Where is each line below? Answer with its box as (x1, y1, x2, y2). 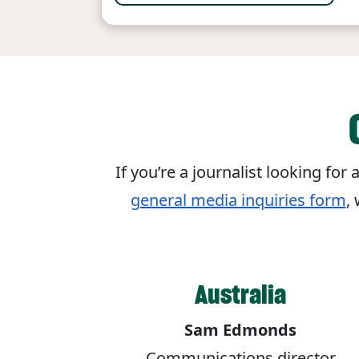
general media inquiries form (130, 189, 346, 212)
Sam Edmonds (184, 319, 296, 341)
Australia (195, 278, 286, 312)
